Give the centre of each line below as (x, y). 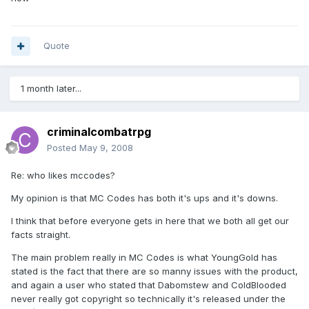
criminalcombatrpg (99, 132)
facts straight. (41, 235)
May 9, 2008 (106, 148)
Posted (63, 148)
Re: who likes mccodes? (63, 176)
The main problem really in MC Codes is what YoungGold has (144, 258)
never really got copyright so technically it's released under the (148, 299)
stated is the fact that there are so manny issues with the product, (154, 271)
